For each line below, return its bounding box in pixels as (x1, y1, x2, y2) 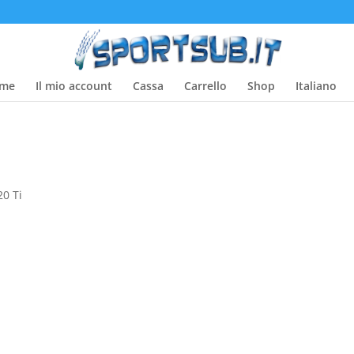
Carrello (184, 78, 227, 93)
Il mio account (36, 78, 112, 93)
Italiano (296, 78, 337, 93)
